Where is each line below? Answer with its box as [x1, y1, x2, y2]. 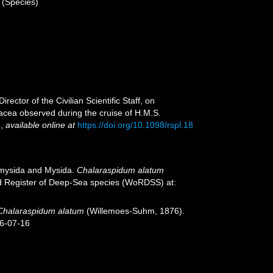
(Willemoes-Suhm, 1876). [84, 206, 185, 216]
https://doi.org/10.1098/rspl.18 [77, 120, 194, 130]
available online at [5, 120, 76, 130]
